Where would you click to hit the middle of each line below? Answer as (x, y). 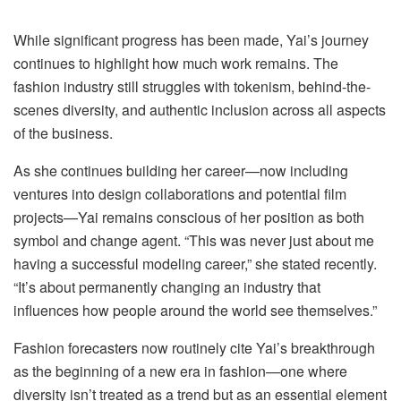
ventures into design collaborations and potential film (180, 194)
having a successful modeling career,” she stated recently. (195, 264)
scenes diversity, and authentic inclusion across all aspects (200, 110)
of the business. (63, 133)
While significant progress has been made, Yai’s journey (191, 40)
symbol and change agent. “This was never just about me (194, 241)
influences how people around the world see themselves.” (195, 311)
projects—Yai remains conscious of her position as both (189, 218)
